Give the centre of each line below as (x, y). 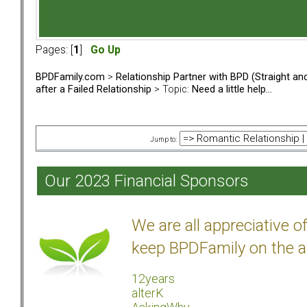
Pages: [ (54, 50)
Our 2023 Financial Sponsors (147, 181)
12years (153, 279)
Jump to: (163, 140)
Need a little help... (232, 89)
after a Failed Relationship (94, 89)
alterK (148, 293)
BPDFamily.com (70, 77)
